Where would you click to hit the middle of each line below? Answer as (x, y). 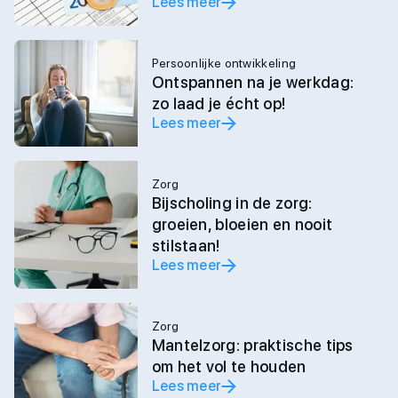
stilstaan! (186, 246)
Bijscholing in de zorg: (232, 203)
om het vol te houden (229, 366)
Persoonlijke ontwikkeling (224, 63)
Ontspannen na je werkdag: (253, 82)
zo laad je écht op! (219, 103)
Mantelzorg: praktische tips (252, 345)
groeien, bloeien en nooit (242, 224)
